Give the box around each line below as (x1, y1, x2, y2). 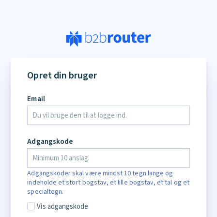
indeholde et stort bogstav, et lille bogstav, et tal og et (27, 177, 189, 187)
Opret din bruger (27, 69, 97, 82)
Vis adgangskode (37, 201, 89, 212)
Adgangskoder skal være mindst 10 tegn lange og (27, 168, 173, 178)
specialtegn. (27, 186, 64, 197)
